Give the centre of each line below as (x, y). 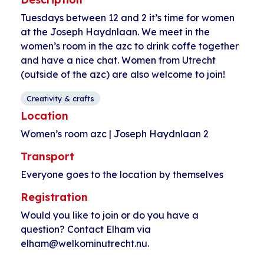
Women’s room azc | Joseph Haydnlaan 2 (115, 134)
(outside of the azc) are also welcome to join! (123, 74)
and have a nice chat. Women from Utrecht (118, 60)
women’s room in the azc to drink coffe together (130, 46)
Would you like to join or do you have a (110, 215)
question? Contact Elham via (86, 229)
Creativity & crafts (60, 98)
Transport (47, 156)
